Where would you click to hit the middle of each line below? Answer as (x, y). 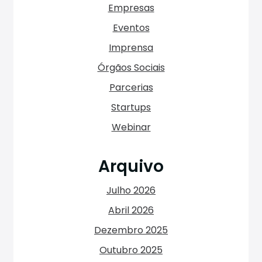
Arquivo (131, 167)
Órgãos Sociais (131, 68)
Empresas (131, 8)
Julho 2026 (131, 191)
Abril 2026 (131, 211)
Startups (131, 108)
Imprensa (131, 48)
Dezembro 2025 (131, 230)
